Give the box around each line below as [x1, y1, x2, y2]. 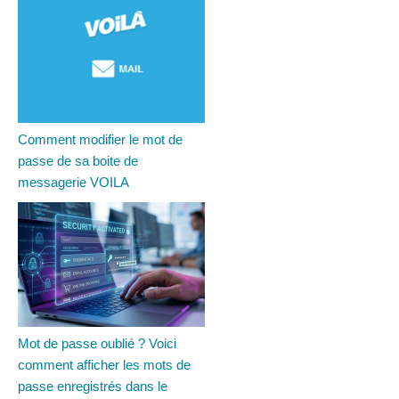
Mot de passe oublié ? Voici [18, 336, 176, 352]
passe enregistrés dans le [18, 379, 167, 395]
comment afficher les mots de [18, 357, 191, 373]
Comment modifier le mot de [18, 132, 183, 148]
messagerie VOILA [18, 175, 129, 191]
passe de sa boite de [18, 153, 138, 169]
